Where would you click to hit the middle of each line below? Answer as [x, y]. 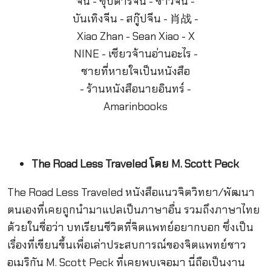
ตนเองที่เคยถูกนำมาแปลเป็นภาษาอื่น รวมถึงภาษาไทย [133, 210]
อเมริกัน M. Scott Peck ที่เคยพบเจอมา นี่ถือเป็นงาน [126, 262]
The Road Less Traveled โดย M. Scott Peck [135, 164]
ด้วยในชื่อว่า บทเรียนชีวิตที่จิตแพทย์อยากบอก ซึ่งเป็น [130, 227]
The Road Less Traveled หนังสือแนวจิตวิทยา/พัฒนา [131, 192]
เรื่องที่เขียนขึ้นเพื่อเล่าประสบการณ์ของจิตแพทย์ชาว [126, 245]
